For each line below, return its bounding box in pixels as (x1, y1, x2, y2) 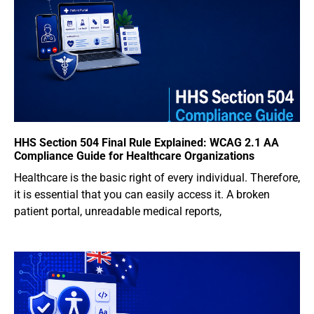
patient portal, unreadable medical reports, (14, 204, 221, 218)
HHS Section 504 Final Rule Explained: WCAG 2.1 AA (14, 135, 279, 149)
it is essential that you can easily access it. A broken (14, 187, 270, 201)
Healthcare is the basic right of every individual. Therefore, (14, 170, 300, 184)
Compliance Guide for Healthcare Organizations (14, 149, 254, 163)
